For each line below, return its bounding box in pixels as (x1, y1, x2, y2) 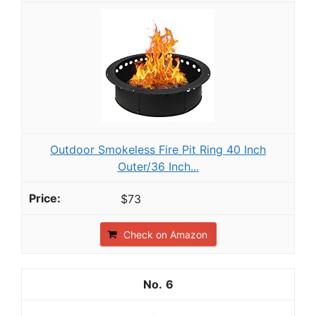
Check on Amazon (123, 229, 207, 241)
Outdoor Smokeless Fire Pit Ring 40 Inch (50, 142, 266, 157)
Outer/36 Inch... (117, 159, 199, 174)
